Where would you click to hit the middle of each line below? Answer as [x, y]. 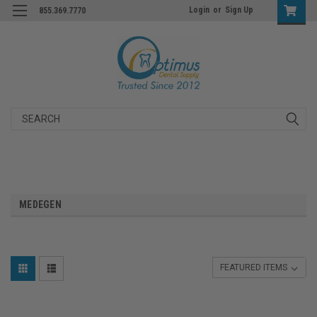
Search [27, 114]
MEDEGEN [40, 204]
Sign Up [239, 10]
